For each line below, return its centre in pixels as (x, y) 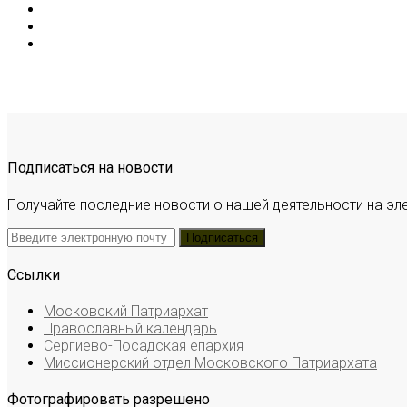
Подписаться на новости (90, 168)
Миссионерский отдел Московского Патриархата (210, 363)
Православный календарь (130, 329)
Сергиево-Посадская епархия (144, 346)
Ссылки (34, 274)
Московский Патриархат (126, 312)
